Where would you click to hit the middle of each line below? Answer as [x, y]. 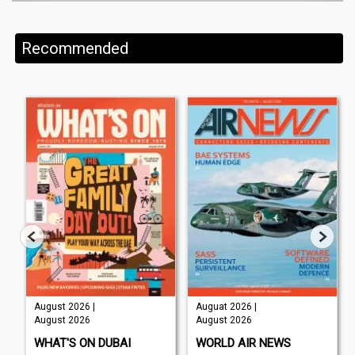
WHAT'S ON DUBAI [82, 343]
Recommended [75, 48]
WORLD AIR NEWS [243, 343]
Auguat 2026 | [226, 306]
